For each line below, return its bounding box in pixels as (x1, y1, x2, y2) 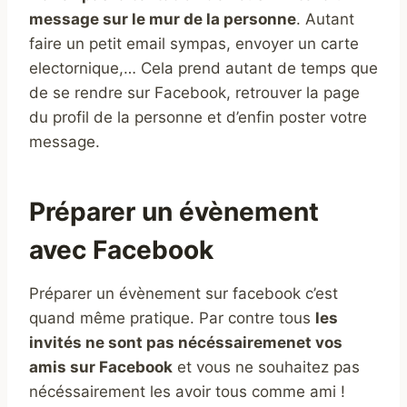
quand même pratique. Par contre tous (29, 308, 315, 327)
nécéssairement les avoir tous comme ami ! (29, 382, 345, 401)
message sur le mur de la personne (29, 9, 296, 28)
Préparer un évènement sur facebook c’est (29, 283, 338, 303)
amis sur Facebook (29, 357, 173, 376)
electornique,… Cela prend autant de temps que (29, 58, 378, 77)
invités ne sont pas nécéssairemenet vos (29, 333, 342, 352)
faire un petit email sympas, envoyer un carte (29, 34, 359, 53)
